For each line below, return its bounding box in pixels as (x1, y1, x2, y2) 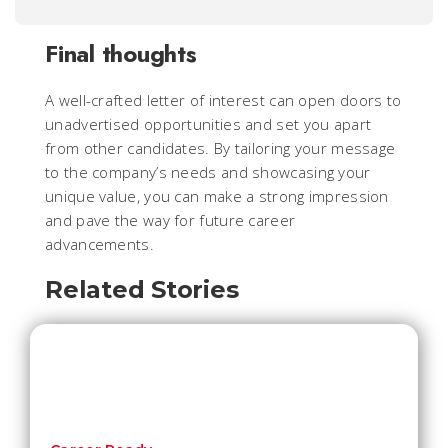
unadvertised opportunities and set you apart (45, 113, 372, 134)
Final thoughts (45, 35, 197, 71)
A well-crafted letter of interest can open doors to (45, 89, 402, 110)
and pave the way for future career (45, 209, 296, 230)
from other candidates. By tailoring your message (45, 137, 396, 158)
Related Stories (45, 274, 239, 304)
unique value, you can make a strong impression (45, 185, 389, 206)
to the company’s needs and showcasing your (45, 161, 371, 182)
